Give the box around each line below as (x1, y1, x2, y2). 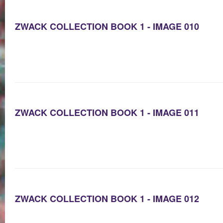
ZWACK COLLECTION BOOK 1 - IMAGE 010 (15, 20, 199, 33)
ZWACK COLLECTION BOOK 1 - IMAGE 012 (15, 192, 199, 206)
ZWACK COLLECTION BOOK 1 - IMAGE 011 (15, 106, 199, 119)
